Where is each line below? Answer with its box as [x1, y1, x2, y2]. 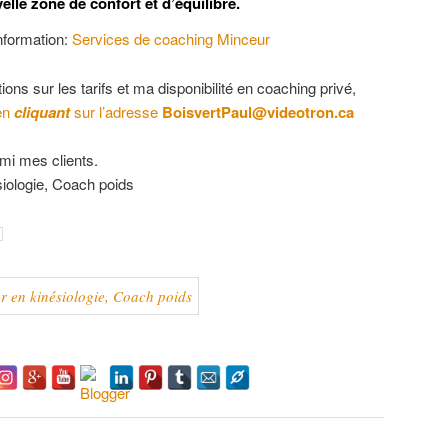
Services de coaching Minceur [71, 28, 270, 50]
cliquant [13, 100, 70, 123]
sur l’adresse [69, 100, 162, 122]
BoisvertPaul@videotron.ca [161, 100, 354, 123]
